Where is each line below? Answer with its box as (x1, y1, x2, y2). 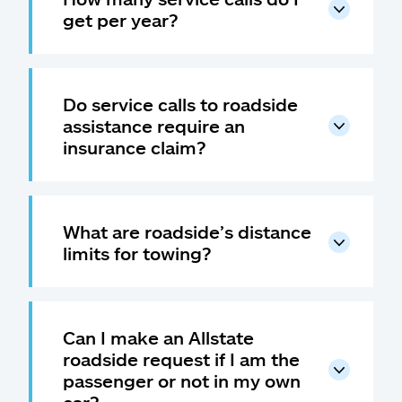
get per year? (63, 9, 179, 31)
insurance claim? (63, 136, 206, 158)
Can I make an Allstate (63, 327, 254, 348)
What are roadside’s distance (63, 221, 311, 242)
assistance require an (63, 115, 245, 136)
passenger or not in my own (63, 370, 301, 391)
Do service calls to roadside (63, 93, 298, 115)
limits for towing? (63, 242, 212, 264)
